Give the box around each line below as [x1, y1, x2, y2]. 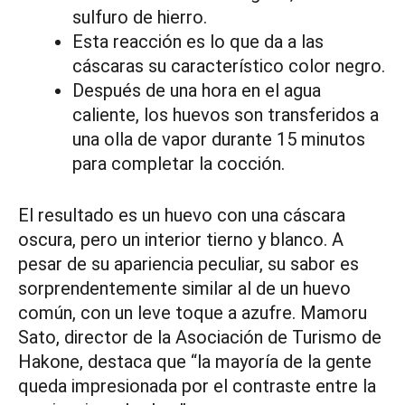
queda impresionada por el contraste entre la [18, 375, 376, 398]
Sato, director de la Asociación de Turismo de [18, 326, 381, 349]
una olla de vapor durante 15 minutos [72, 128, 365, 151]
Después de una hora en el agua [72, 80, 321, 102]
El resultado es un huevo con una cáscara [18, 204, 345, 227]
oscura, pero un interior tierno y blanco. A [18, 229, 344, 251]
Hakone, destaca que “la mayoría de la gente [18, 351, 372, 373]
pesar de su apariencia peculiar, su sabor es [18, 253, 359, 276]
